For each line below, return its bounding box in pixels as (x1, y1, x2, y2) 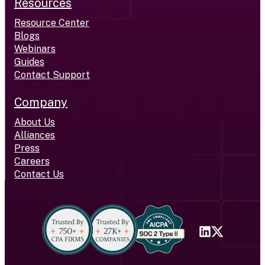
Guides (14, 56, 44, 67)
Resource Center (14, 17, 89, 28)
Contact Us (14, 168, 64, 180)
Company (14, 95, 67, 109)
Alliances (14, 129, 55, 141)
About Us (14, 116, 55, 128)
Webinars (14, 43, 56, 54)
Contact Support (14, 69, 90, 80)
